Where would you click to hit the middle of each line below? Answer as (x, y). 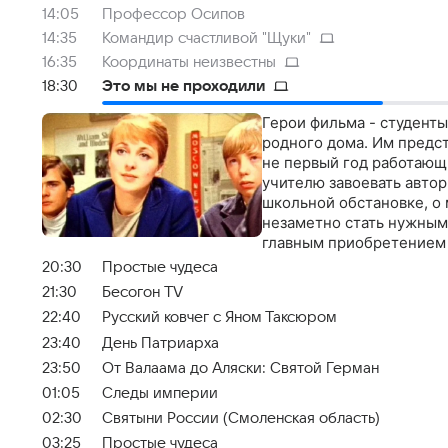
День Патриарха (160, 342)
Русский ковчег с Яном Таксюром (219, 317)
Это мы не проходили (183, 86)
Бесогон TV (142, 292)
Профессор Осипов (173, 14)
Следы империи (160, 392)
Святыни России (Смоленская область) (241, 418)
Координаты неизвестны (189, 62)
